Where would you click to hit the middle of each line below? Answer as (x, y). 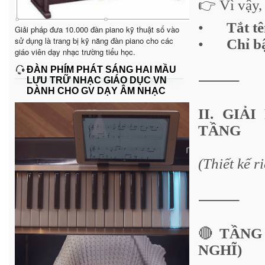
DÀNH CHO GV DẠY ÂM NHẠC (96, 91)
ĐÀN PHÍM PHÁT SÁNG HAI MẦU (101, 69)
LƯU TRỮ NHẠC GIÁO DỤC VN (97, 80)
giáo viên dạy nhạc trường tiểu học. (75, 51)
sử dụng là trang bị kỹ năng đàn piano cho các (94, 40)
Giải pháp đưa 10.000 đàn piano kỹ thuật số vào (97, 29)
